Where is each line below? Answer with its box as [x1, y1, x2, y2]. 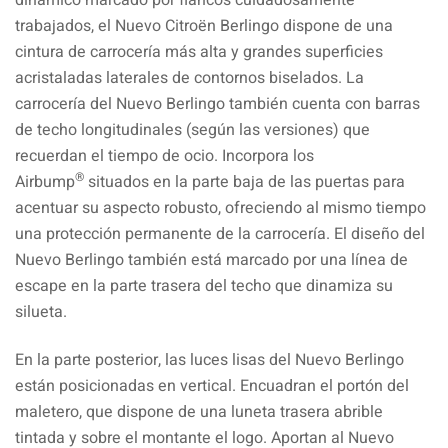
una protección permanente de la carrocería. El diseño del [15, 221, 425, 246]
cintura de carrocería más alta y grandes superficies [15, 39, 383, 64]
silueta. [15, 299, 67, 324]
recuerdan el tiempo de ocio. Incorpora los [15, 143, 314, 168]
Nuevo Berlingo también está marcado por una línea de [15, 247, 408, 272]
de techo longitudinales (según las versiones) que [15, 117, 370, 142]
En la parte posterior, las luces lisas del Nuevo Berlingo [15, 347, 404, 372]
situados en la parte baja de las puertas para [84, 169, 405, 194]
